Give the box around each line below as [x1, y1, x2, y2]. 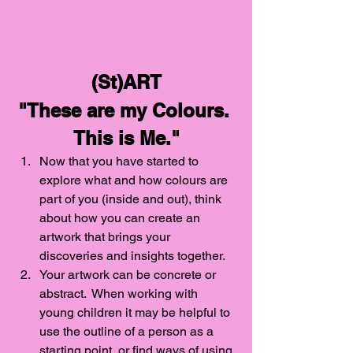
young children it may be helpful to [39, 305, 233, 321]
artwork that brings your [39, 229, 173, 245]
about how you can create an [39, 210, 203, 226]
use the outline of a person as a [39, 324, 217, 340]
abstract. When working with [39, 286, 201, 302]
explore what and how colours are [39, 173, 231, 188]
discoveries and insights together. [39, 248, 229, 264]
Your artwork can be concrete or [39, 267, 219, 283]
